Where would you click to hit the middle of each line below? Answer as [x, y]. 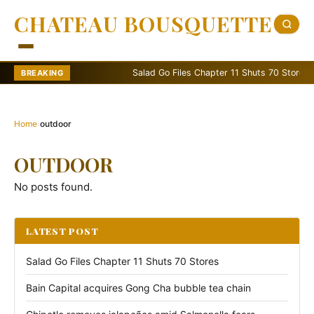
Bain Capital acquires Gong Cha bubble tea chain [138, 288]
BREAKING [42, 73]
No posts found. [53, 187]
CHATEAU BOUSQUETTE [143, 24]
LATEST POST [62, 231]
